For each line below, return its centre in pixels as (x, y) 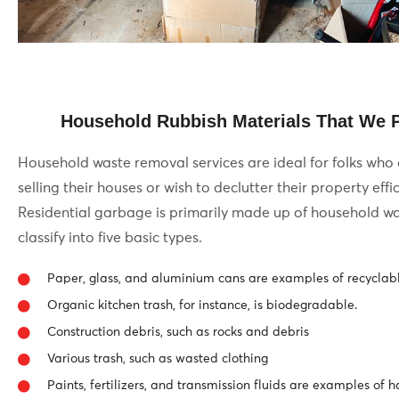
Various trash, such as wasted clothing (157, 359)
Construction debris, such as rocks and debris (178, 333)
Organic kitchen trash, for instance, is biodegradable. (202, 306)
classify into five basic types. (110, 238)
